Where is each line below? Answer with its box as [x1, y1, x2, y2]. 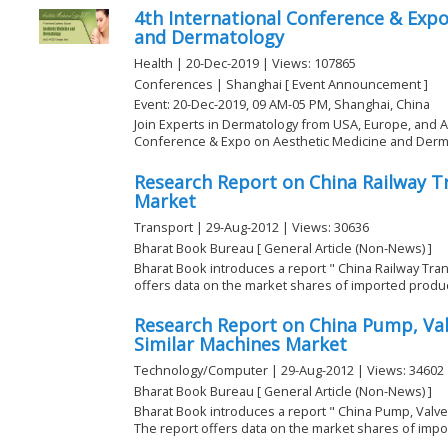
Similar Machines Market [134, 332, 347, 357]
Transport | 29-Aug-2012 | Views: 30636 [134, 218, 369, 237]
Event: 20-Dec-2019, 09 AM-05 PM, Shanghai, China [134, 94, 430, 113]
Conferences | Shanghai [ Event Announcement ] [134, 74, 428, 93]
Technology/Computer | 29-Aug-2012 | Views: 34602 [134, 361, 444, 380]
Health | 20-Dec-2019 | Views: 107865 [134, 54, 356, 73]
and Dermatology [134, 25, 284, 50]
